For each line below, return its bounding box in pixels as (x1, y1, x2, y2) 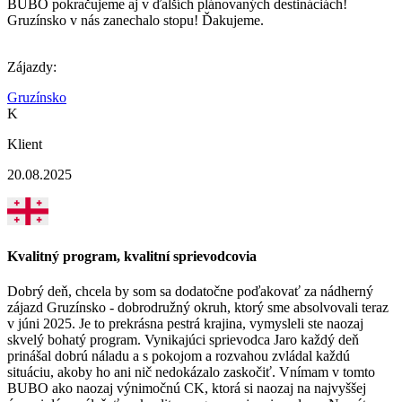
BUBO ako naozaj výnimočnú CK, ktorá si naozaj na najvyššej (7, 380, 366, 396)
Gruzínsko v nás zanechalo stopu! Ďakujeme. (7, 13, 264, 29)
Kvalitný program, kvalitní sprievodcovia (7, 248, 257, 264)
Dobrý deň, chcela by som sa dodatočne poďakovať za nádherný (7, 283, 373, 299)
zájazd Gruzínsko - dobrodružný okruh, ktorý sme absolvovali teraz (7, 299, 389, 315)
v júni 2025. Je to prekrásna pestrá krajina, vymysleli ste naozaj (7, 315, 363, 331)
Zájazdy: (7, 59, 57, 75)
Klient (7, 136, 42, 153)
